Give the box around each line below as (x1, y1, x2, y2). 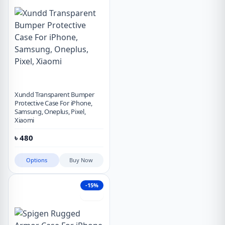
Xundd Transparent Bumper (15, 90, 94, 99)
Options (26, 156, 48, 164)
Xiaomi (15, 116, 35, 125)
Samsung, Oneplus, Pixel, (15, 107, 86, 117)
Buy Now (69, 156, 93, 164)
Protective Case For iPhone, (15, 98, 92, 108)
